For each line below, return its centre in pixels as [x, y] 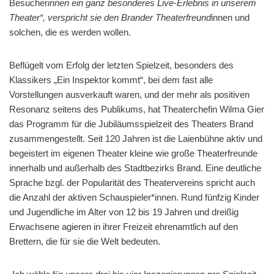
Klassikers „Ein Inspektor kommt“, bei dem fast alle [111, 80]
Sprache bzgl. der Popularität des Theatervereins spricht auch [132, 182]
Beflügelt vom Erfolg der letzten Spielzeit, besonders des [121, 65]
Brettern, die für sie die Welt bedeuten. [85, 241]
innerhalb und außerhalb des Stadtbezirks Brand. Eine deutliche [135, 168]
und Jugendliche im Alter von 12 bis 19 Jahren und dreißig [124, 212]
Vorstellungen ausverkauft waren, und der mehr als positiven [129, 94]
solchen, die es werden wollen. [70, 32]
